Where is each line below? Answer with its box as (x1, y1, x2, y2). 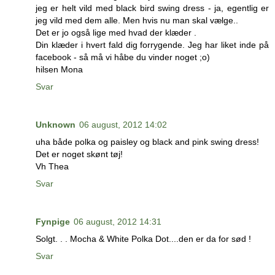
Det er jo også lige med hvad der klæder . (36, 27, 196, 37)
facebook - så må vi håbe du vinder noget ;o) (36, 52, 210, 62)
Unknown (36, 119, 76, 130)
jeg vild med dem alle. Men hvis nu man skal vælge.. (36, 15, 238, 25)
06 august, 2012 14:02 (79, 119, 167, 130)
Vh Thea (36, 161, 69, 171)
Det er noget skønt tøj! (36, 149, 123, 159)
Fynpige (36, 216, 70, 227)
